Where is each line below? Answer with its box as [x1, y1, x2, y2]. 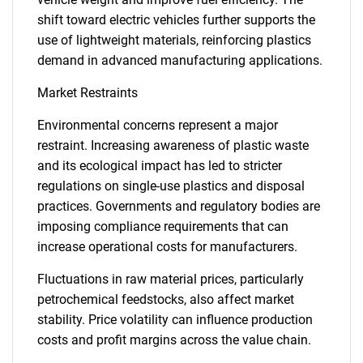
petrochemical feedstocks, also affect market [37, 292, 294, 307]
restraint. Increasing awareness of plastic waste [37, 138, 309, 153]
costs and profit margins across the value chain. [37, 332, 311, 348]
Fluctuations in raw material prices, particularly [37, 271, 304, 287]
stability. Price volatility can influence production [37, 312, 313, 327]
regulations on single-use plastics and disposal [37, 178, 305, 194]
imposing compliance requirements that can [37, 219, 288, 234]
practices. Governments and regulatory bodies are [37, 199, 320, 214]
